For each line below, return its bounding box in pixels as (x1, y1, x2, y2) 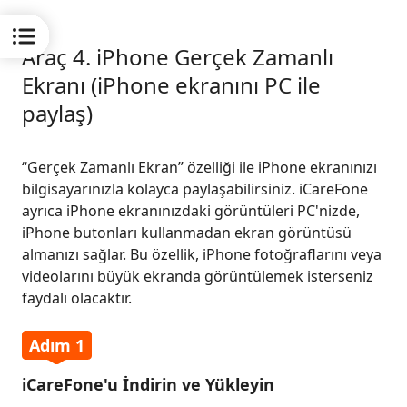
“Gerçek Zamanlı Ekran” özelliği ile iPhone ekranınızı (22, 157, 377, 177)
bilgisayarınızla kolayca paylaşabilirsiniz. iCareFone (22, 179, 368, 199)
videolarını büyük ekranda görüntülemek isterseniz (22, 266, 373, 286)
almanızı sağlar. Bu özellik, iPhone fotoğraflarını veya (22, 244, 382, 264)
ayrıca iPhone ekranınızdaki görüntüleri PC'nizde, (22, 201, 360, 221)
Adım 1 (29, 334, 84, 356)
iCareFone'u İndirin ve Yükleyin (22, 373, 274, 395)
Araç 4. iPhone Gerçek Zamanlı (22, 42, 333, 72)
